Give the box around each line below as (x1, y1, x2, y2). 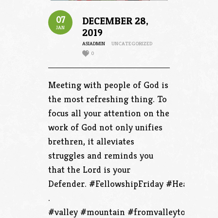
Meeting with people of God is (48, 79, 168, 91)
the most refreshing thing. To (48, 93, 167, 105)
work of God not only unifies (48, 121, 163, 133)
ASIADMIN (82, 40, 105, 47)
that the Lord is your (48, 163, 130, 176)
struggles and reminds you (48, 149, 153, 162)
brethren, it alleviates (48, 135, 134, 147)
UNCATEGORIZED (111, 40, 152, 47)
